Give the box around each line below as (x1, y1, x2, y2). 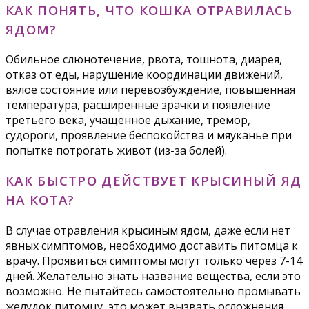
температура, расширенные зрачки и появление (6, 97, 270, 113)
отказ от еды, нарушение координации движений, (6, 67, 283, 83)
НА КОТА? (6, 191, 75, 209)
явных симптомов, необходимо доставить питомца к (6, 237, 298, 253)
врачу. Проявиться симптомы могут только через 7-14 (6, 252, 302, 268)
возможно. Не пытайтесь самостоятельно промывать (6, 283, 301, 299)
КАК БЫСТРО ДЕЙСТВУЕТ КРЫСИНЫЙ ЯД (6, 172, 302, 190)
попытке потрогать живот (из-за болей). (6, 143, 227, 159)
